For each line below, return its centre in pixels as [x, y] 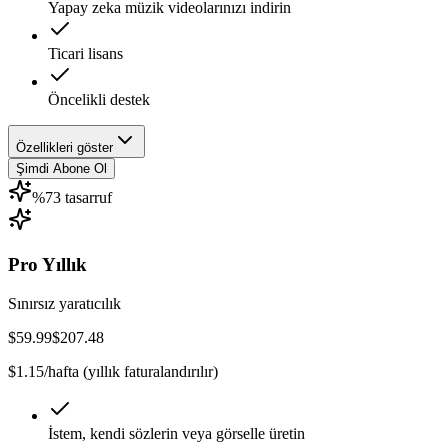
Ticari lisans [85, 54]
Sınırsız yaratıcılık [64, 303]
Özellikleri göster [64, 148]
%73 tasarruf [72, 198]
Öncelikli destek [99, 100]
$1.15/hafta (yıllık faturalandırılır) [113, 371]
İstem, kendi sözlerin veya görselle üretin [176, 433]
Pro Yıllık [47, 264]
